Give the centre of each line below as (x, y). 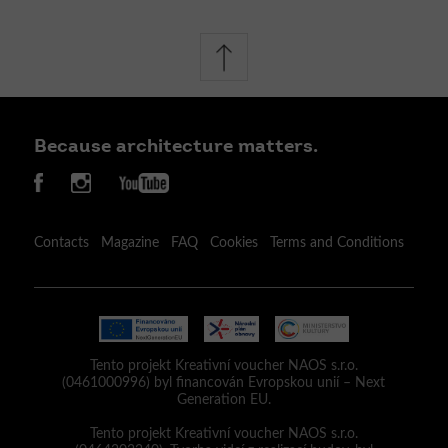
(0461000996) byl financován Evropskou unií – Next (224, 383)
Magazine (129, 242)
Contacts (61, 242)
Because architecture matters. (175, 147)
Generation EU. (223, 400)
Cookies (233, 242)
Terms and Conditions (336, 242)
